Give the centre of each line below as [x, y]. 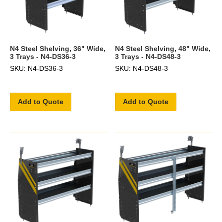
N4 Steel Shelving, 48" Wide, [163, 49]
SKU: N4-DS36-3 [36, 69]
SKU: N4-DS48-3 [142, 69]
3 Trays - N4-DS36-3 [43, 57]
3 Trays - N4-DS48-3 [148, 57]
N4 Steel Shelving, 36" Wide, [58, 49]
